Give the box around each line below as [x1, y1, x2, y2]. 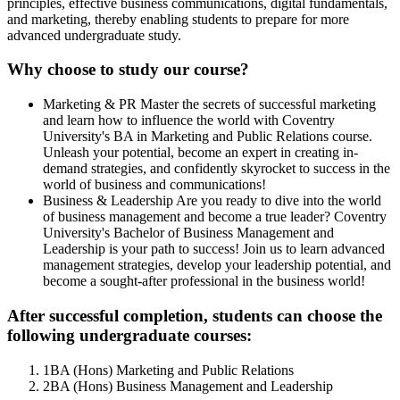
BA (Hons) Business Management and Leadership [50, 378, 333, 394]
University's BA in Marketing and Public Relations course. [43, 129, 372, 145]
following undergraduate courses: [7, 325, 252, 345]
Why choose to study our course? [7, 60, 249, 79]
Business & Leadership [43, 193, 173, 209]
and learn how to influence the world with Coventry [43, 112, 335, 129]
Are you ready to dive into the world [173, 193, 381, 209]
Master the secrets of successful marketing [137, 96, 376, 112]
